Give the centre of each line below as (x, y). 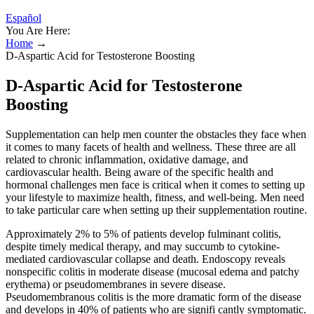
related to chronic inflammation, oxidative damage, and (127, 159)
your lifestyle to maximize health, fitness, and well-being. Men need (155, 197)
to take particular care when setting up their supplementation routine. (156, 210)
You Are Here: (38, 30)
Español (23, 18)
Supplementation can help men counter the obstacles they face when (156, 134)
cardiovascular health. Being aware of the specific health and (139, 172)
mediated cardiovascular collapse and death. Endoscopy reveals (145, 259)
